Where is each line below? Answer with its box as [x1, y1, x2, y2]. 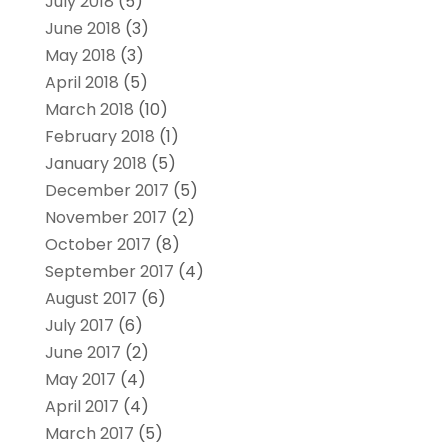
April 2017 [44, 394, 119, 418]
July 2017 [44, 313, 114, 337]
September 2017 [44, 259, 174, 283]
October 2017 [44, 232, 151, 256]
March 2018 [44, 97, 134, 121]
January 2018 [44, 151, 147, 175]
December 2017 [44, 178, 169, 202]
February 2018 [44, 124, 155, 148]
